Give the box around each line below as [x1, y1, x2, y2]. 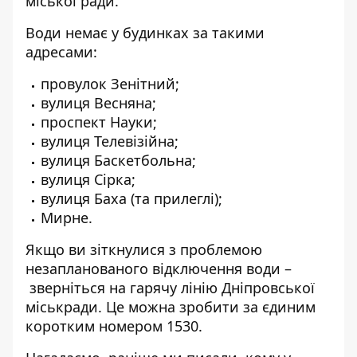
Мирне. [41, 208, 92, 227]
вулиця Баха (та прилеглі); [41, 189, 222, 208]
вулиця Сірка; [41, 170, 135, 189]
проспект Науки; [41, 112, 157, 131]
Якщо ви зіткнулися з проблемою [25, 240, 262, 259]
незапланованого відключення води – [25, 259, 292, 278]
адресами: [25, 42, 97, 61]
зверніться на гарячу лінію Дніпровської [25, 278, 315, 297]
